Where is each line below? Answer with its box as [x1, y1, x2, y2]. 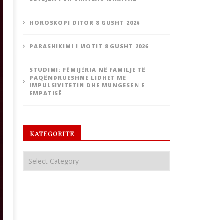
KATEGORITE [29, 129, 74, 137]
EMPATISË [29, 89, 62, 97]
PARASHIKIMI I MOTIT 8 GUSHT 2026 [29, 42, 149, 50]
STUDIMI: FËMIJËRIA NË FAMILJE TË [29, 66, 146, 73]
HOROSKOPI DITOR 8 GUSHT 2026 [29, 19, 140, 26]
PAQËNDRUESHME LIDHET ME [29, 74, 126, 81]
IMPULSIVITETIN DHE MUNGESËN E [29, 82, 145, 89]
